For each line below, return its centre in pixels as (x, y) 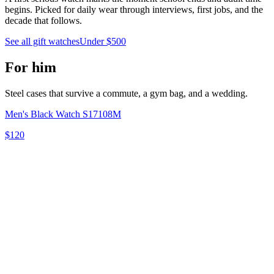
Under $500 (103, 41)
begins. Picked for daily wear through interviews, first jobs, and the (134, 9)
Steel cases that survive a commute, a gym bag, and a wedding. (126, 93)
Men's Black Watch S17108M (63, 114)
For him (31, 67)
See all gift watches (42, 41)
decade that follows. (43, 20)
